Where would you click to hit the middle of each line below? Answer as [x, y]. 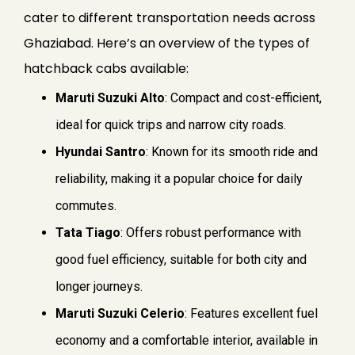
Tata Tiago [88, 233]
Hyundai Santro [101, 152]
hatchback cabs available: [106, 69]
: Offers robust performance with [211, 233]
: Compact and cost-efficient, [243, 98]
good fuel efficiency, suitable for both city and [181, 260]
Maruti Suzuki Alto [110, 98]
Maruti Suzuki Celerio [120, 314]
